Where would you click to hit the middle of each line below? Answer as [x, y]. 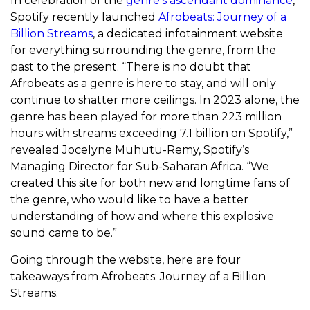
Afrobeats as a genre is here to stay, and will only [143, 84]
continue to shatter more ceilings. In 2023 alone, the [155, 100]
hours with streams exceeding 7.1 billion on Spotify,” [152, 134]
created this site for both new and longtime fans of [150, 183]
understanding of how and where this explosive [142, 217]
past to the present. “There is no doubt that [131, 67]
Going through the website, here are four [126, 260]
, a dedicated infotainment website [188, 34]
